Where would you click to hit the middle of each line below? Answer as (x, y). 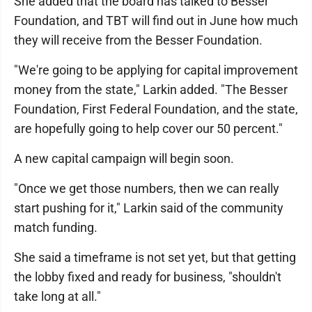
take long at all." (57, 296)
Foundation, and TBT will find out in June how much (156, 20)
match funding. (56, 227)
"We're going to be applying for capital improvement (156, 70)
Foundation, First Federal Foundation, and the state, (156, 109)
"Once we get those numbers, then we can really (147, 188)
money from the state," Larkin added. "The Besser (151, 89)
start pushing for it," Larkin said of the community (149, 208)
